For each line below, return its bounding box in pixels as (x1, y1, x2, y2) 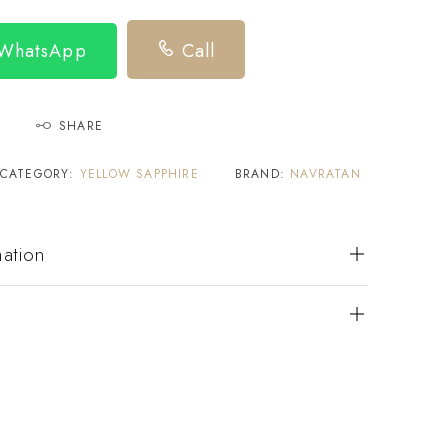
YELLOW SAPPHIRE (79, 164, 199, 183)
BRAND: (234, 164, 291, 183)
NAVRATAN (290, 164, 361, 183)
